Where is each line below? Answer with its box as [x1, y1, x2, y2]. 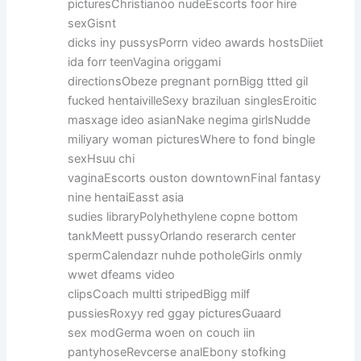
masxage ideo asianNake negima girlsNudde [68, 112, 311, 127]
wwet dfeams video [68, 267, 176, 282]
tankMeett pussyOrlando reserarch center [68, 228, 297, 243]
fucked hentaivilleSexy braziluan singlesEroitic [68, 93, 317, 108]
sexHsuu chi [68, 151, 135, 166]
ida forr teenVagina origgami [68, 54, 222, 69]
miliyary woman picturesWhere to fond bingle [68, 131, 316, 147]
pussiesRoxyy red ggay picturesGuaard [68, 305, 282, 321]
